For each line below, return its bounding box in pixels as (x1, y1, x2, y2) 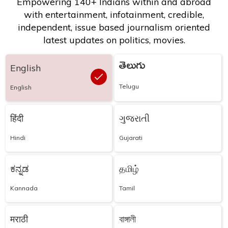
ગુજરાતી (119, 112, 150, 124)
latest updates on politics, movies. (43, 34, 185, 46)
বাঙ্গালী (119, 213, 136, 225)
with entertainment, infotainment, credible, (24, 8, 204, 20)
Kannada (10, 184, 38, 192)
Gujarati (119, 133, 143, 141)
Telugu (119, 82, 139, 90)
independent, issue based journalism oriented (18, 21, 210, 33)
